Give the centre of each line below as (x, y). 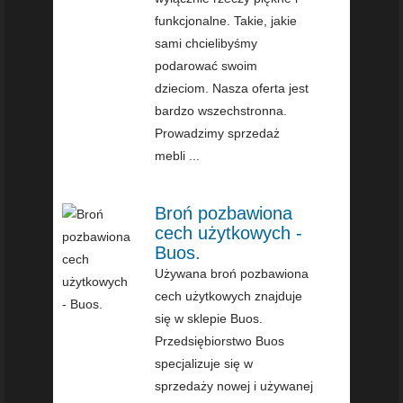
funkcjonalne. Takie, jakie (226, 20)
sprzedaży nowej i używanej (234, 385)
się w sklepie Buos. (209, 318)
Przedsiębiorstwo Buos (220, 340)
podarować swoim (206, 65)
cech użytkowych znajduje (229, 296)
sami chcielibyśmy (206, 43)
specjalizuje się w (204, 363)
